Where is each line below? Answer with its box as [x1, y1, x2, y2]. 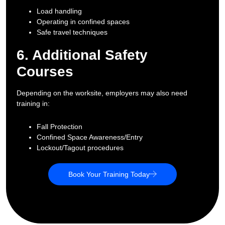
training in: [17, 99, 50, 107]
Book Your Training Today [68, 170, 150, 178]
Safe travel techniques [37, 28, 108, 36]
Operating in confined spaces [37, 17, 130, 26]
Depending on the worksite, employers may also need [17, 88, 188, 97]
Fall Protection [37, 122, 83, 131]
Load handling [37, 7, 82, 15]
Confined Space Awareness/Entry [37, 133, 143, 141]
